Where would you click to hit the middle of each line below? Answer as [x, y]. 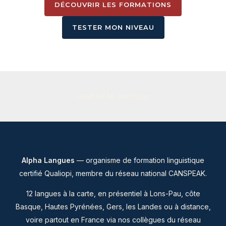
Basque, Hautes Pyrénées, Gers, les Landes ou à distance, [113, 207]
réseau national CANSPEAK [160, 173]
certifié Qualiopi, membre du [67, 173]
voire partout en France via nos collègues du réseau [113, 220]
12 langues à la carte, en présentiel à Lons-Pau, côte [113, 193]
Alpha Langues [48, 160]
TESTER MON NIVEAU [113, 27]
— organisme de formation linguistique [139, 160]
